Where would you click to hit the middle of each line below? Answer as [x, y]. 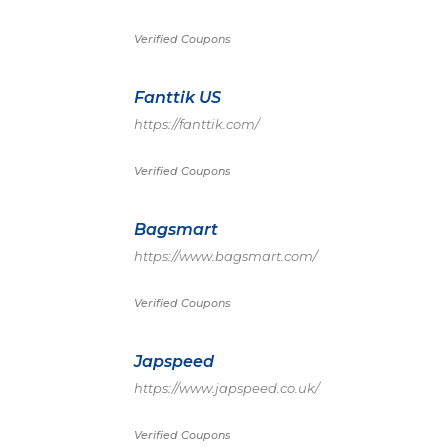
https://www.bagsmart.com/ [225, 256]
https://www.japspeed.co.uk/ [226, 388]
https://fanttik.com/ [196, 124]
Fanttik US [177, 97]
